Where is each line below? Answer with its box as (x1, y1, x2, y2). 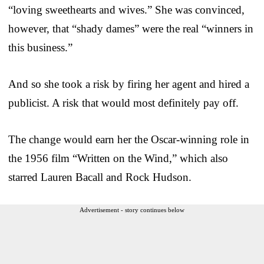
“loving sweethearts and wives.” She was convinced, (8, 3, 245, 16)
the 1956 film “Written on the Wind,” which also (8, 151, 228, 164)
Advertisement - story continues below (80, 206, 184, 213)
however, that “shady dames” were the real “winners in (8, 22, 253, 35)
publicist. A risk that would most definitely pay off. (8, 96, 239, 109)
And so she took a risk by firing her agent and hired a (8, 77, 249, 90)
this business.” (8, 41, 72, 54)
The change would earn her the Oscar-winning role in (8, 133, 249, 146)
